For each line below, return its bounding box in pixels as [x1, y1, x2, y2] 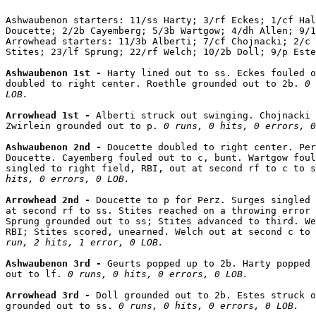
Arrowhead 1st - [6, 109, 96, 121]
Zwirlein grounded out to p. [6, 120, 164, 131]
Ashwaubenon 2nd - [6, 141, 107, 152]
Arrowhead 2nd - [6, 194, 96, 205]
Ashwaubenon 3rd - [6, 257, 107, 269]
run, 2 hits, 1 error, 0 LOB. [6, 236, 164, 248]
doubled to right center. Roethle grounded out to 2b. [6, 78, 305, 89]
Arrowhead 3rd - [6, 289, 96, 300]
